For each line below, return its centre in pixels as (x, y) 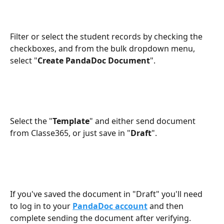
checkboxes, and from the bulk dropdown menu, (103, 48)
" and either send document (143, 121)
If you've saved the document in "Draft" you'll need (107, 194)
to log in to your (41, 206)
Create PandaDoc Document (94, 60)
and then (166, 206)
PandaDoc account (110, 206)
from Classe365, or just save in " (70, 133)
